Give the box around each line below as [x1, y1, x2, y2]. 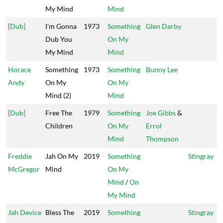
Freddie [8, 152, 32, 160]
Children [45, 121, 73, 130]
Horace [8, 65, 31, 74]
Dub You [45, 35, 72, 43]
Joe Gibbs [146, 109, 176, 117]
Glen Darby [146, 22, 181, 30]
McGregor [8, 165, 40, 173]
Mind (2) [45, 91, 71, 100]
